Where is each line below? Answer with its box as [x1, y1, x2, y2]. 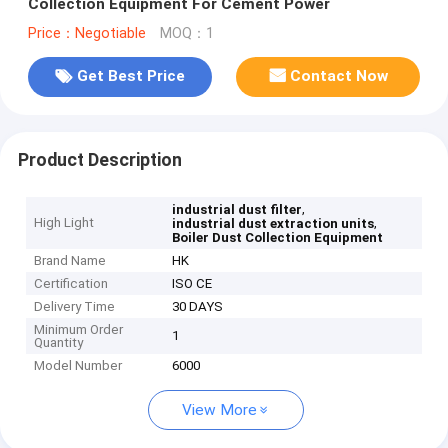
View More [182, 401, 257, 420]
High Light [34, 215, 95, 231]
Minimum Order [34, 322, 124, 338]
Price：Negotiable [27, 24, 146, 42]
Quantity [34, 335, 84, 351]
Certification [34, 276, 109, 292]
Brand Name [34, 253, 107, 269]
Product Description [17, 149, 182, 170]
